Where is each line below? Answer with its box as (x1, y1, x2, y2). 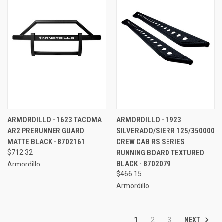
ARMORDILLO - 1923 (116, 115, 181, 124)
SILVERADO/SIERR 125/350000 (116, 126, 215, 135)
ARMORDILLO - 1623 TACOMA (7, 115, 102, 124)
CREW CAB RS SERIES (116, 137, 185, 146)
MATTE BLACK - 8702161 (7, 137, 85, 146)
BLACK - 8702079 (116, 159, 171, 168)
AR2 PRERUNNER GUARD (7, 126, 84, 135)
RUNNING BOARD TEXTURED (116, 148, 204, 157)
